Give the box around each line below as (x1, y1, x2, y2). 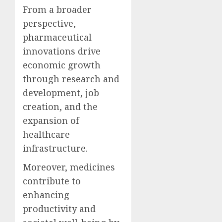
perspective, (23, 17, 76, 30)
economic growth (23, 59, 101, 71)
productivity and (23, 203, 96, 215)
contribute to (23, 175, 81, 187)
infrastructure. (23, 142, 88, 155)
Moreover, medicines (23, 161, 115, 173)
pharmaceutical (23, 31, 92, 44)
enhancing (23, 189, 69, 201)
